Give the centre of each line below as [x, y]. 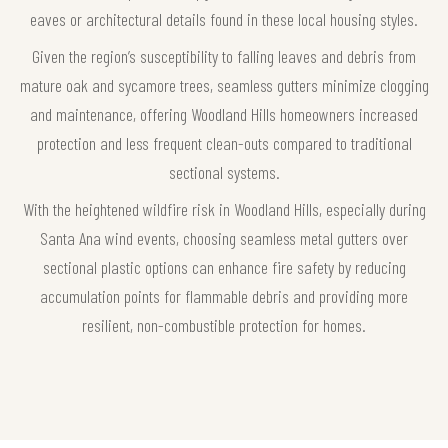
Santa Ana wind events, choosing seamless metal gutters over [224, 238]
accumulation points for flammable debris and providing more [224, 296]
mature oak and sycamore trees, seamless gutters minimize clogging [224, 85]
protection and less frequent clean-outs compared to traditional [224, 143]
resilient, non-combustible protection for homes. [224, 325]
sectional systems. [224, 172]
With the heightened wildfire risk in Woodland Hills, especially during [224, 209]
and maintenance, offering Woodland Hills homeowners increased [224, 114]
